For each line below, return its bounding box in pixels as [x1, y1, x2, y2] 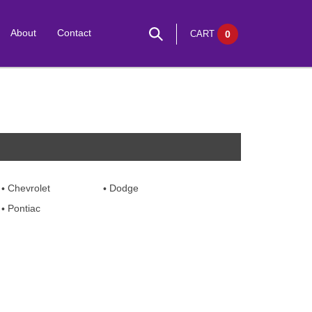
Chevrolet [8, 182, 50, 194]
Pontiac [8, 203, 40, 214]
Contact [57, 26, 91, 38]
